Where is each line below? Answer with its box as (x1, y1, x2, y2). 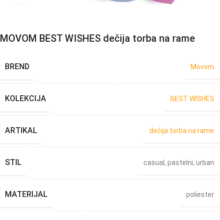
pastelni (167, 158, 193, 166)
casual (143, 158, 165, 166)
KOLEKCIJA (5, 93, 46, 103)
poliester (186, 190, 214, 198)
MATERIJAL (5, 189, 48, 199)
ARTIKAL (5, 125, 37, 135)
